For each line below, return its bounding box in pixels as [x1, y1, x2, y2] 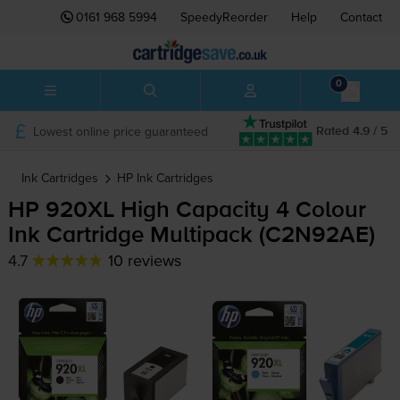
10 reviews [107, 249, 181, 272]
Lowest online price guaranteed [32, 121, 208, 140]
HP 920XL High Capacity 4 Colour [7, 199, 366, 223]
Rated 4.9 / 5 [316, 124, 387, 137]
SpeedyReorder [180, 8, 268, 26]
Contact [340, 8, 382, 26]
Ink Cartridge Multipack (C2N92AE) [7, 224, 375, 248]
